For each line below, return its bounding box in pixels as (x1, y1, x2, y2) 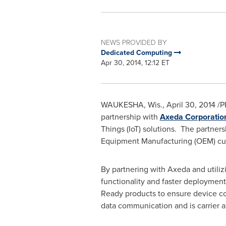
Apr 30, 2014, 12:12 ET (100, 58, 169, 68)
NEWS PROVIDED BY (100, 37, 167, 48)
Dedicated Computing (100, 47, 174, 58)
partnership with (100, 111, 160, 123)
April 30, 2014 (166, 99, 215, 110)
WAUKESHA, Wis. (100, 99, 162, 110)
